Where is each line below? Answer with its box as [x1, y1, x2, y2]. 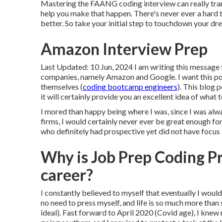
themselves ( [41, 82, 83, 91]
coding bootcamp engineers [83, 82, 177, 91]
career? [41, 165, 93, 184]
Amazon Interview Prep [41, 39, 208, 58]
